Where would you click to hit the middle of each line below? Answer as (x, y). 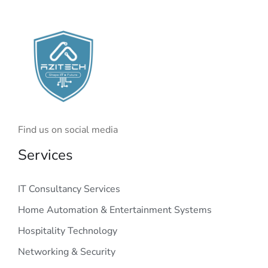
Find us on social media (68, 130)
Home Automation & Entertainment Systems (115, 210)
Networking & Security (67, 252)
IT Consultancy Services (69, 189)
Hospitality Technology (68, 231)
